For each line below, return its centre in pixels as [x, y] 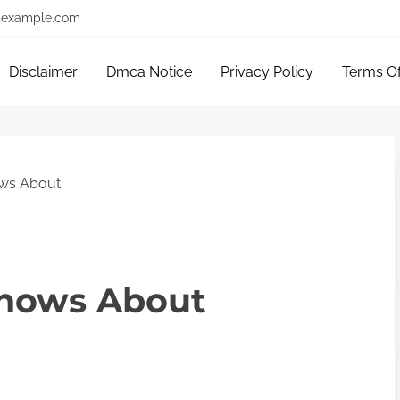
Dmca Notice [150, 72]
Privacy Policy [267, 72]
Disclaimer [44, 72]
